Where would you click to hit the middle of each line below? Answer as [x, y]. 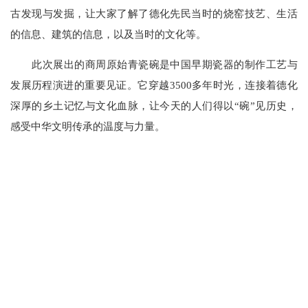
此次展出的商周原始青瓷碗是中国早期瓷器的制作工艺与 [154, 64]
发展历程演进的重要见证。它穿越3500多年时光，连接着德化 [154, 85]
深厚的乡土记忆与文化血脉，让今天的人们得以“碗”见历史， [154, 105]
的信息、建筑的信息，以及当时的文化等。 [109, 34]
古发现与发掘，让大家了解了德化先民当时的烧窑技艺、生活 [154, 13]
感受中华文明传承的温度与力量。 [88, 126]
